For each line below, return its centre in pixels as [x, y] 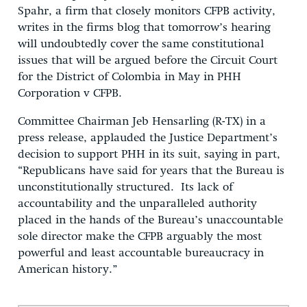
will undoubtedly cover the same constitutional [141, 44]
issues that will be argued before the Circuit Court [148, 60]
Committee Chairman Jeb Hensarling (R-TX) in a [142, 121]
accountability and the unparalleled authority [137, 204]
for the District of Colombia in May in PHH [130, 77]
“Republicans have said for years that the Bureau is [151, 171]
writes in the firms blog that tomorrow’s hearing [144, 27]
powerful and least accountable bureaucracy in [141, 253]
